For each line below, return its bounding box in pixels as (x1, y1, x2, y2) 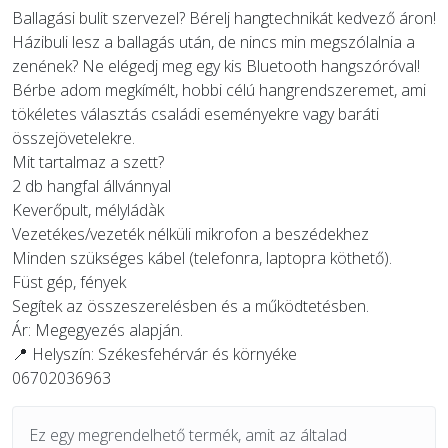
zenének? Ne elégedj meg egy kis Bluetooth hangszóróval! (12, 55, 420, 77)
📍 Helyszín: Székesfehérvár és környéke (12, 343, 297, 365)
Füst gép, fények (12, 271, 126, 293)
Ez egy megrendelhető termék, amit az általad (29, 424, 347, 446)
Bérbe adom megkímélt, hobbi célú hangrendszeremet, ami (12, 79, 426, 101)
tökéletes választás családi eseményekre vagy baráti (12, 103, 379, 125)
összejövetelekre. (12, 127, 135, 149)
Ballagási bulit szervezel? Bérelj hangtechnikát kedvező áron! (12, 7, 436, 29)
